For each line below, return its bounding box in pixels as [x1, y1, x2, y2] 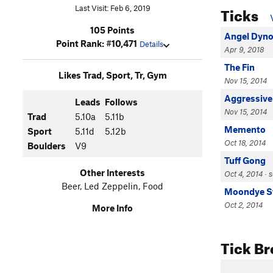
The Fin [224, 62, 255, 73]
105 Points [90, 24, 135, 36]
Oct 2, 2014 [224, 200, 263, 210]
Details [139, 39, 163, 49]
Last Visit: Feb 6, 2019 [74, 3, 151, 13]
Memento [224, 124, 266, 135]
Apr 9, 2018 [224, 44, 264, 54]
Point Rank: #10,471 [55, 38, 137, 49]
